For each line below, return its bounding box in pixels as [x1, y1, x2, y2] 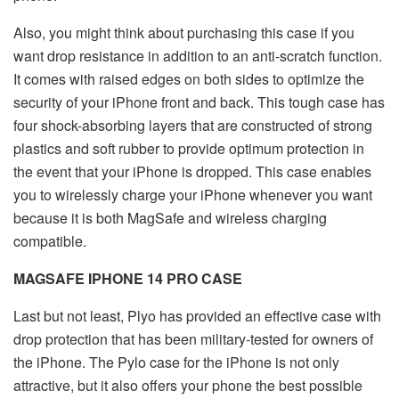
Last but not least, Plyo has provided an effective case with [13, 305, 381, 326]
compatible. [13, 230, 86, 251]
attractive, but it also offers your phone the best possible [13, 374, 362, 395]
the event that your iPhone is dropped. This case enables [13, 160, 371, 182]
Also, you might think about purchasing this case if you [13, 21, 354, 43]
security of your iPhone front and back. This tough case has [13, 91, 385, 112]
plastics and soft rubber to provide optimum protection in [13, 137, 364, 159]
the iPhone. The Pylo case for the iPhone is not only [13, 351, 339, 372]
